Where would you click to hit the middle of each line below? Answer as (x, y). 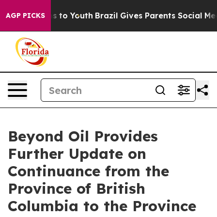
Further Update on (77, 154)
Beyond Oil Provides (83, 136)
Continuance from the (88, 171)
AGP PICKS (25, 15)
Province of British (77, 188)
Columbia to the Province (102, 206)
